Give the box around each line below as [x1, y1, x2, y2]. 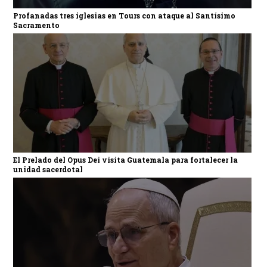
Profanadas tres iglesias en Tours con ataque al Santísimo [13, 10, 235, 20]
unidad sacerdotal [13, 164, 83, 174]
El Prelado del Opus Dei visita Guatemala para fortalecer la [13, 154, 238, 164]
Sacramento [13, 20, 60, 30]
